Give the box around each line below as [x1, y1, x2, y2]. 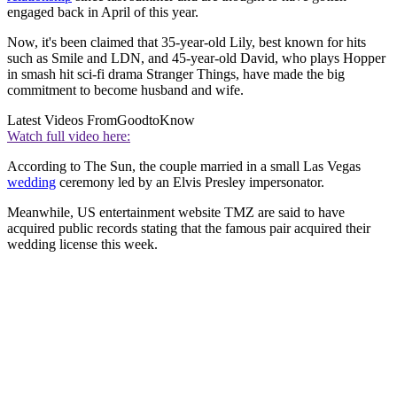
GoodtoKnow [117, 113, 195, 128]
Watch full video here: [7, 128, 130, 144]
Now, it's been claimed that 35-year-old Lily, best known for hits [7, 35, 366, 51]
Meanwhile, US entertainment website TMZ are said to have [7, 205, 345, 221]
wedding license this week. [7, 237, 158, 253]
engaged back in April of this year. [7, 4, 198, 20]
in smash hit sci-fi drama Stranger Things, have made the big [7, 66, 345, 82]
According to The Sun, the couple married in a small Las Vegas [7, 159, 361, 175]
